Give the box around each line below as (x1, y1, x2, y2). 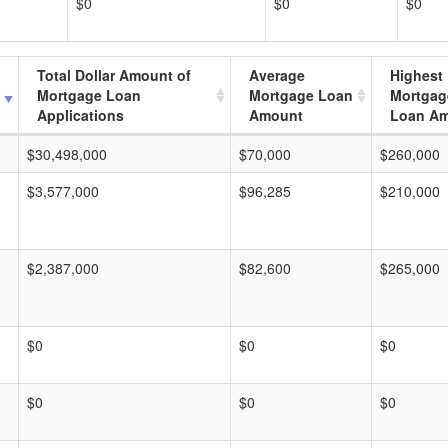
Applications (37, 105, 124, 125)
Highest (390, 65, 443, 85)
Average (249, 65, 305, 85)
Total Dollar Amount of (37, 65, 191, 85)
